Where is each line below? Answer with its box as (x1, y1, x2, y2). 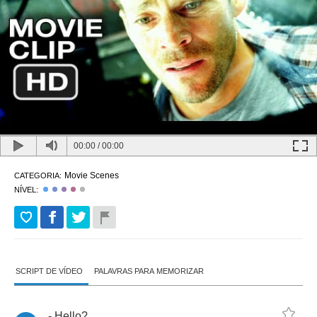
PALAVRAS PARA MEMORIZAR (94, 267, 204, 275)
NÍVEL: (14, 185, 38, 194)
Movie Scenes (64, 171, 119, 180)
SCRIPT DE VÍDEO (16, 267, 83, 275)
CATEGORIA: (14, 171, 62, 180)
